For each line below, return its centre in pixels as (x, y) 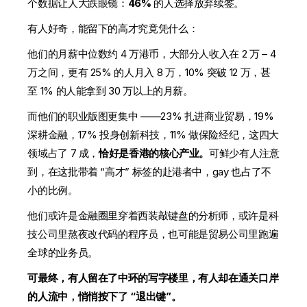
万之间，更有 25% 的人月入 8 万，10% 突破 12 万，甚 (149, 73)
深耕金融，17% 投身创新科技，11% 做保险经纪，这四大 (153, 135)
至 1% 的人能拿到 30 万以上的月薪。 (110, 91)
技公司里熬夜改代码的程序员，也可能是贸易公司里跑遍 (153, 234)
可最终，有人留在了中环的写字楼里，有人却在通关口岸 (153, 278)
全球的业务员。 (63, 253)
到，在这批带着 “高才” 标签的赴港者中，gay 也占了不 (149, 172)
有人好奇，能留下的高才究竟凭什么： (113, 29)
